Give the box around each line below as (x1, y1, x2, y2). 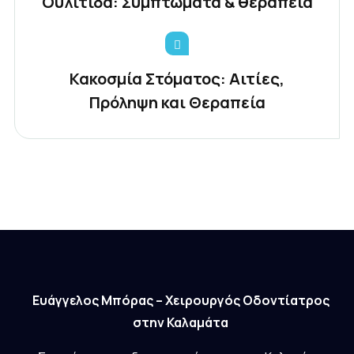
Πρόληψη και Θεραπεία (88, 91, 265, 113)
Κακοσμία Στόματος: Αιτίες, (70, 67, 284, 89)
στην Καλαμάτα (133, 313, 228, 331)
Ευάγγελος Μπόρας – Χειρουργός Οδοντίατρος (32, 291, 330, 309)
